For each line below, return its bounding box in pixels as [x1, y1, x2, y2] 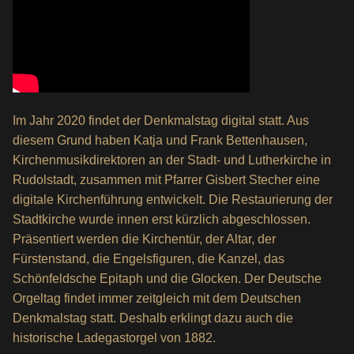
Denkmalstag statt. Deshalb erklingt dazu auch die [13, 311, 293, 325]
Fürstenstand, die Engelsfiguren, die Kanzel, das [13, 252, 284, 265]
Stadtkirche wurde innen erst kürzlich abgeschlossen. [13, 213, 311, 226]
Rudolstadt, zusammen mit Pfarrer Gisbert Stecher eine [13, 173, 320, 186]
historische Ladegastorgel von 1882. [13, 331, 216, 345]
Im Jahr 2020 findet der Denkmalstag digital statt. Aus [13, 114, 309, 127]
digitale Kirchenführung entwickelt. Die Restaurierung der [13, 193, 333, 206]
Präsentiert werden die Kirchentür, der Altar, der [13, 232, 276, 246]
